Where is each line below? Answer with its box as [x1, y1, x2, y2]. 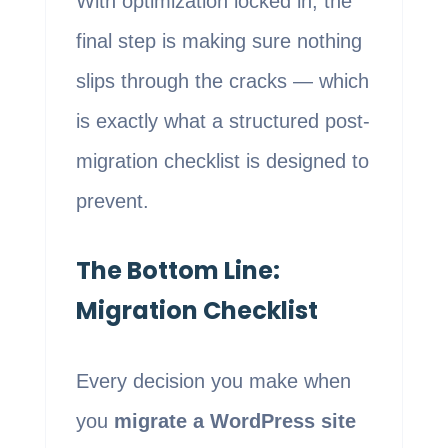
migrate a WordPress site [113, 410, 356, 433]
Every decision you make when [75, 370, 351, 393]
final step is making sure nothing [75, 30, 362, 53]
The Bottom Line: [75, 254, 280, 288]
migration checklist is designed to [75, 150, 369, 173]
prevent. [75, 190, 149, 213]
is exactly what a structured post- [75, 110, 370, 133]
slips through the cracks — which [75, 70, 369, 93]
